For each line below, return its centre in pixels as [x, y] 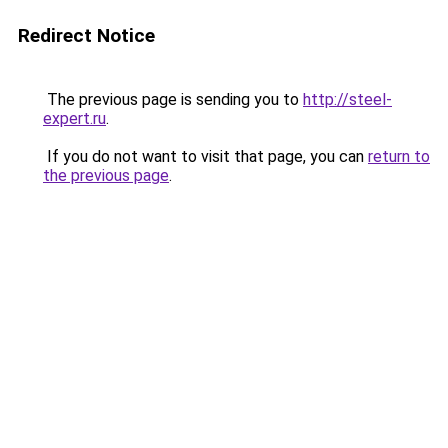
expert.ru [74, 118]
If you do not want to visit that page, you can [205, 156]
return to [399, 156]
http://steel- [347, 99]
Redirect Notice [86, 35]
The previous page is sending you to [173, 99]
